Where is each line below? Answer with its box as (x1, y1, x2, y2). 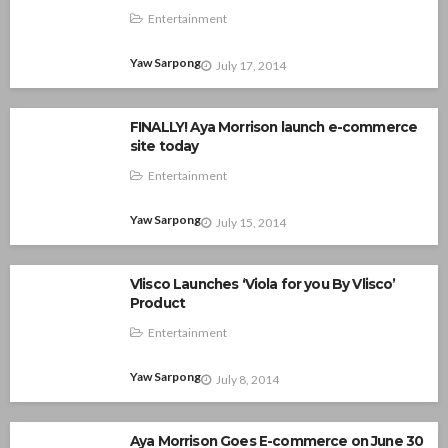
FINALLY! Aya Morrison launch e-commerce (130, 119, 418, 135)
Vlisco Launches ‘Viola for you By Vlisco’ (130, 276, 396, 292)
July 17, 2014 (216, 57, 286, 73)
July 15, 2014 (216, 214, 286, 230)
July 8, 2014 (216, 371, 279, 387)
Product (130, 295, 186, 311)
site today (130, 138, 199, 154)
